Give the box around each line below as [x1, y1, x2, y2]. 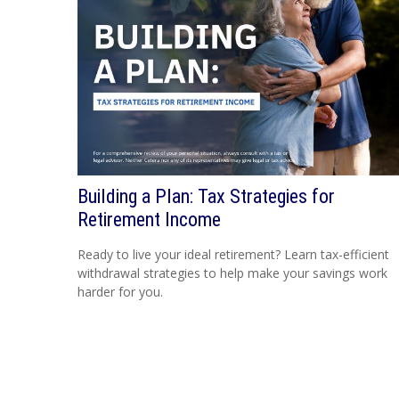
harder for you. [77, 282, 163, 300]
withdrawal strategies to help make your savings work [77, 264, 387, 281]
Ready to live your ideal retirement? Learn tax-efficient [77, 245, 389, 263]
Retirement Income [77, 208, 221, 231]
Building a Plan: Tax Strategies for [77, 184, 335, 208]
